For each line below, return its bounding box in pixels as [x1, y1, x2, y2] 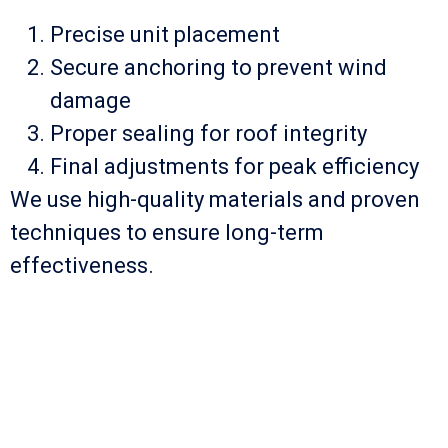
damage [50, 87, 131, 113]
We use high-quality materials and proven [10, 186, 420, 212]
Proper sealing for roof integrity [50, 120, 367, 146]
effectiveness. [10, 252, 154, 278]
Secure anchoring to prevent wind [50, 54, 387, 80]
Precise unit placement [50, 21, 280, 47]
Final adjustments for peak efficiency [50, 153, 419, 179]
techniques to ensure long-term [10, 219, 324, 245]
